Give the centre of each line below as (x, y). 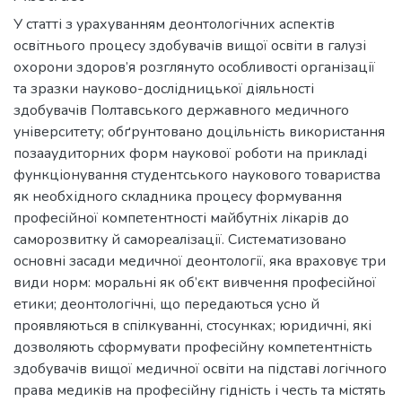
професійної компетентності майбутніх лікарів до (181, 218)
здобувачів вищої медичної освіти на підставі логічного (200, 369)
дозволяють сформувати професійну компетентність (193, 347)
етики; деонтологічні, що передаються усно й (166, 304)
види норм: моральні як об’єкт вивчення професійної (195, 283)
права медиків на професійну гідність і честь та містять (200, 390)
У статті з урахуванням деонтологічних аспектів (174, 24)
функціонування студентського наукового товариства (197, 175)
